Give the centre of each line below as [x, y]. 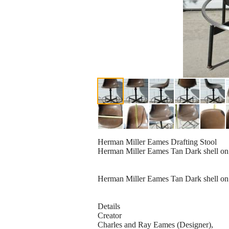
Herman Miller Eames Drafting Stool [157, 142]
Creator [110, 216]
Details [109, 207]
